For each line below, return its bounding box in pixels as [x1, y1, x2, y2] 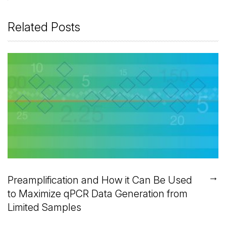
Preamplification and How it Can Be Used [8, 174, 192, 187]
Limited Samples [8, 201, 81, 214]
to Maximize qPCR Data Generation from [8, 187, 188, 200]
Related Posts [8, 20, 80, 35]
